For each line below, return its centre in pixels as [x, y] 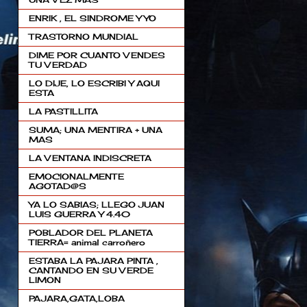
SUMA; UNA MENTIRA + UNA [95, 130]
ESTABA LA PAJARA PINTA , [93, 261]
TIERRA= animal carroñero [87, 242]
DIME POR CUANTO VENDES [97, 55]
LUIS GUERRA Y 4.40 [79, 214]
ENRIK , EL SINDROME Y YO [92, 18]
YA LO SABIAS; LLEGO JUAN [96, 205]
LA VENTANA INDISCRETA [90, 158]
